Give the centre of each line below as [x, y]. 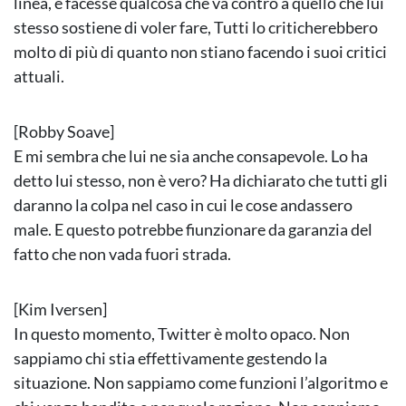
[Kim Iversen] [60, 309]
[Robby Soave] [64, 132]
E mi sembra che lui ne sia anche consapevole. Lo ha [191, 156]
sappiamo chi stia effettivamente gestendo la [170, 358]
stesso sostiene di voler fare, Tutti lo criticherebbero [196, 28]
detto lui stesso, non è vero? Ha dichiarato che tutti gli [201, 181]
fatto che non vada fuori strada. [122, 254]
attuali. [39, 77]
